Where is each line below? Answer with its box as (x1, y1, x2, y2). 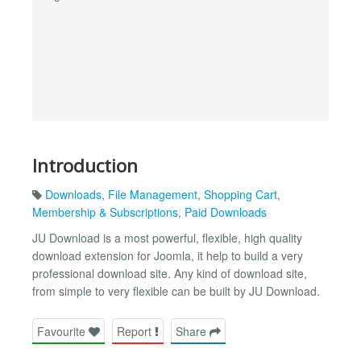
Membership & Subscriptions (32, 204, 178, 221)
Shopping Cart (204, 186, 277, 203)
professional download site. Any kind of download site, (32, 265, 307, 282)
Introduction (32, 152, 138, 178)
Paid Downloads (185, 204, 267, 221)
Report (117, 322, 155, 339)
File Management (108, 186, 197, 203)
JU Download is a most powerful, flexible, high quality (32, 230, 302, 247)
